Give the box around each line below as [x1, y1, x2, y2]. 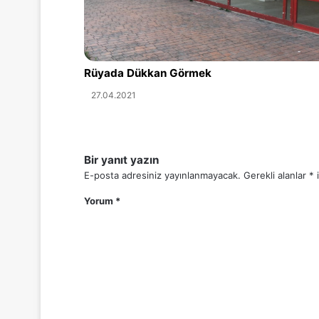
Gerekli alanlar [244, 169, 309, 181]
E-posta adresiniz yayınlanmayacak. [84, 169, 241, 181]
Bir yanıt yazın [84, 153, 159, 167]
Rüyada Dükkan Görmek [84, 66, 211, 80]
